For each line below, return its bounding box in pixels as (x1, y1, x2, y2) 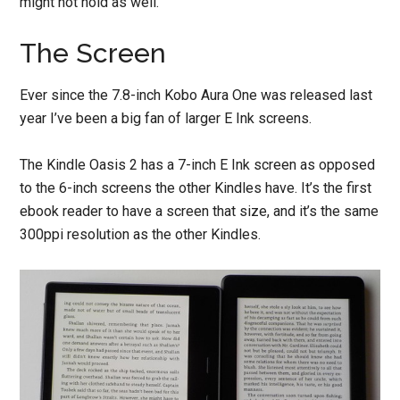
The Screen (20, 37, 167, 70)
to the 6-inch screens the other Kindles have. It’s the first (20, 179, 372, 197)
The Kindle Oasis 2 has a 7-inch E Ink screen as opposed (20, 156, 376, 174)
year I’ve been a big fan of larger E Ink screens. (20, 110, 312, 128)
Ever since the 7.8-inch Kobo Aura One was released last (20, 87, 373, 104)
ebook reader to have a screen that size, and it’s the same (20, 203, 379, 221)
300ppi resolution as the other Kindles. (20, 226, 262, 244)
